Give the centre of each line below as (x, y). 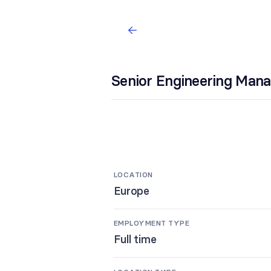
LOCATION (133, 174)
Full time (135, 240)
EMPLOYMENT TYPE (152, 223)
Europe (132, 191)
